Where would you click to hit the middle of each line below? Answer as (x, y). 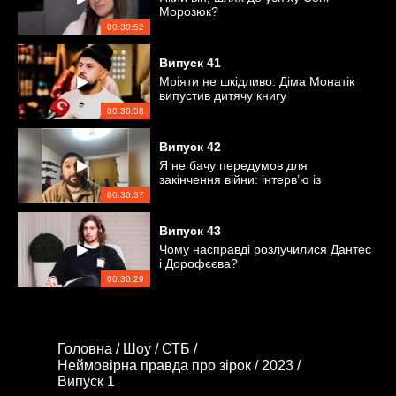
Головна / (90, 348)
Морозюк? (189, 11)
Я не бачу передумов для (233, 165)
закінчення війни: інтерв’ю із (240, 179)
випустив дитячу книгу (223, 95)
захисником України (217, 194)
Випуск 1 (86, 382)
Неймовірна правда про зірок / (160, 365)
